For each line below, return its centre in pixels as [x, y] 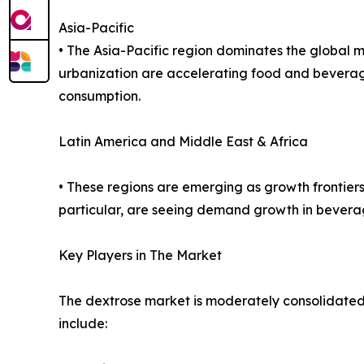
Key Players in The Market [140, 256]
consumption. [100, 96]
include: [83, 324]
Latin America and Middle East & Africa [183, 142]
